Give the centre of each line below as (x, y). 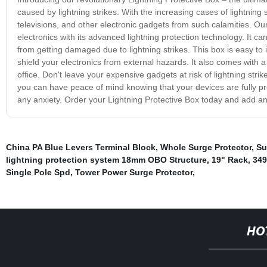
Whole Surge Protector (206, 147)
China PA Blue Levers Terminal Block (80, 147)
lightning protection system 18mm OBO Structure (106, 159)
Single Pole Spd (38, 172)
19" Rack (229, 159)
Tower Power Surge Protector (133, 172)
